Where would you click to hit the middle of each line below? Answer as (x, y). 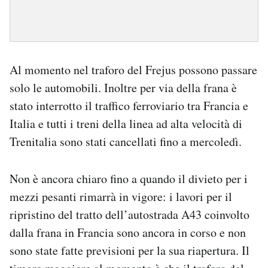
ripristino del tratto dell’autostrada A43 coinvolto (130, 214)
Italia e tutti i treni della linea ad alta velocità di (126, 124)
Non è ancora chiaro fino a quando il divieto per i (129, 179)
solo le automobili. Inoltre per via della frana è (123, 88)
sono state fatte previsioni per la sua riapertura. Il (130, 250)
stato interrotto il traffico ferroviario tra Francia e (129, 106)
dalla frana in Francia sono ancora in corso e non (128, 232)
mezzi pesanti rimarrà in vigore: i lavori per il (121, 197)
